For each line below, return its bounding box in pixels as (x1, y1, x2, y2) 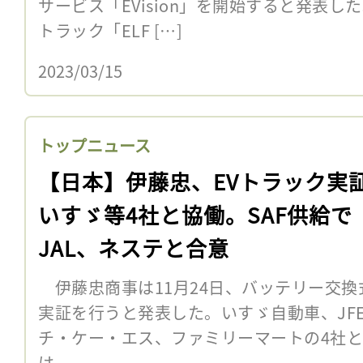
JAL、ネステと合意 (38, 232, 229, 263)
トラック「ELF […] (38, 18, 182, 42)
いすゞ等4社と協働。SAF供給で (38, 199, 352, 229)
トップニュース (38, 133, 151, 157)
